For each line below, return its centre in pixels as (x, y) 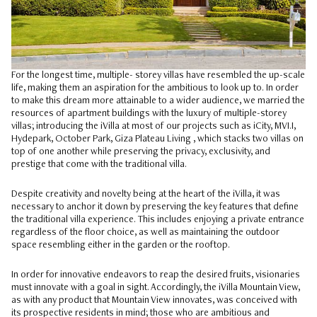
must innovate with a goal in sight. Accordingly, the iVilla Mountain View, (156, 288)
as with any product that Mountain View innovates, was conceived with (154, 301)
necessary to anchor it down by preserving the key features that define (155, 207)
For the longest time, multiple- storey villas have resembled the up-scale (158, 76)
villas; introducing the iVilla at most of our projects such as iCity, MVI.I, (154, 127)
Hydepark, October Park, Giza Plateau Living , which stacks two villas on (157, 139)
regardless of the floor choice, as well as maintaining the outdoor (145, 233)
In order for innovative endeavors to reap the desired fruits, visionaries (156, 275)
